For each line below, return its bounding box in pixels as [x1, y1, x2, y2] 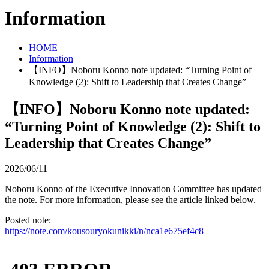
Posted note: [5, 214, 51, 225]
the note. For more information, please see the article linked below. [5, 194, 256, 205]
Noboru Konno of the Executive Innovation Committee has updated [5, 183, 262, 194]
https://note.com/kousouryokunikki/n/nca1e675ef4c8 [5, 225, 204, 236]
